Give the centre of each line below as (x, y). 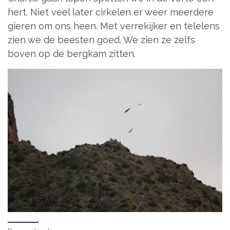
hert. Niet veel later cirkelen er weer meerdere (111, 12)
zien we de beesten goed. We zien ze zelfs (101, 40)
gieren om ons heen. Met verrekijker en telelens (114, 26)
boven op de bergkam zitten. (72, 53)
